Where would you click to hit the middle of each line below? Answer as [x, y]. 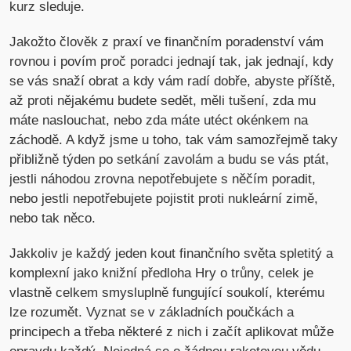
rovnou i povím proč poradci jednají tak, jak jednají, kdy [172, 62]
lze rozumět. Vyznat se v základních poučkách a [152, 313]
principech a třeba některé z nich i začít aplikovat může [172, 332]
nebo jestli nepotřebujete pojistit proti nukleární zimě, [164, 199]
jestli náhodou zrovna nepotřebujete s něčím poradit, [163, 179]
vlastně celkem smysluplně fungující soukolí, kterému [167, 293]
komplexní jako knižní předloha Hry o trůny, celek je [162, 273]
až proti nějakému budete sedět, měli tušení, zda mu [163, 101]
